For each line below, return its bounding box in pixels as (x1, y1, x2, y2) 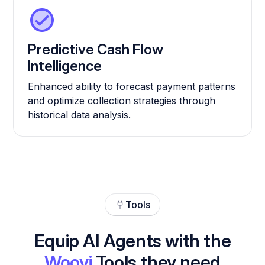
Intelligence (28, 57, 102, 75)
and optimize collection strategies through (28, 95, 216, 107)
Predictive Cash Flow (28, 41, 164, 59)
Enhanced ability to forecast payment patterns (28, 80, 236, 93)
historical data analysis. (28, 109, 131, 121)
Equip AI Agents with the (34, 230, 231, 252)
